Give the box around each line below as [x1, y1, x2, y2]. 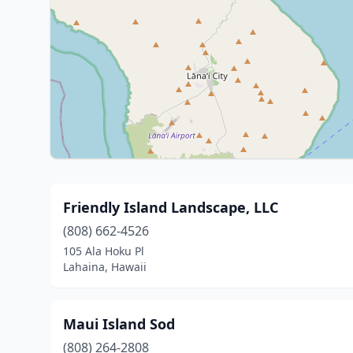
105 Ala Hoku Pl [63, 243, 144, 258]
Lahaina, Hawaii [63, 259, 147, 274]
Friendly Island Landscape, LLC [63, 198, 278, 217]
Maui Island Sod [63, 314, 175, 333]
